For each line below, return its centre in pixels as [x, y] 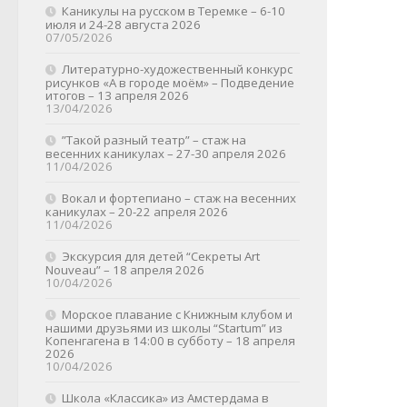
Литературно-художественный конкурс [177, 69]
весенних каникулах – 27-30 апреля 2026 [166, 154]
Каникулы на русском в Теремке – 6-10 [174, 11]
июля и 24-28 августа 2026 [123, 25]
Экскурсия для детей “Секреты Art [161, 256]
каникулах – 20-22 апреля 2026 [137, 212]
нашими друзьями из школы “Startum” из [164, 328]
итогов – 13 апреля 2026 [117, 95]
